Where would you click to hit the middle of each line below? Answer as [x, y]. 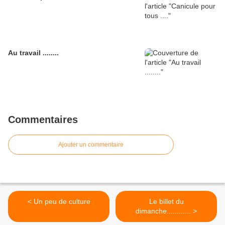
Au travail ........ [33, 53]
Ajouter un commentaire [91, 145]
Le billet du [166, 202]
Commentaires [43, 120]
